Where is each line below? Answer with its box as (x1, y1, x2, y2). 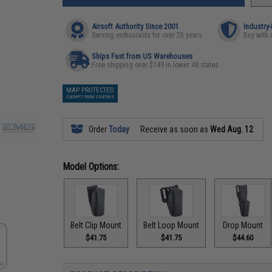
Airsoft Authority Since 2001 (92, 22, 179, 31)
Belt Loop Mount (143, 220, 200, 230)
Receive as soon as (138, 124, 211, 134)
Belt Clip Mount (70, 220, 122, 230)
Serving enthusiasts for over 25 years (92, 31, 203, 39)
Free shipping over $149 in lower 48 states (92, 61, 219, 69)
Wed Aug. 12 (210, 124, 254, 134)
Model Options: (63, 161, 120, 172)
